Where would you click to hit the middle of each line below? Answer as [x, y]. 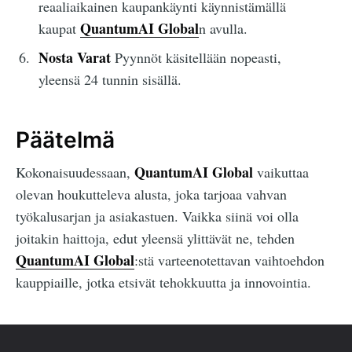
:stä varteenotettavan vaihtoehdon [229, 260]
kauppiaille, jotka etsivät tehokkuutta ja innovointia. [163, 282]
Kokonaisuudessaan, [75, 172]
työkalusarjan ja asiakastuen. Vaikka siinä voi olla [157, 216]
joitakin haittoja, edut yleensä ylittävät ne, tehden [155, 238]
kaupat [59, 29]
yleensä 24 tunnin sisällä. [110, 80]
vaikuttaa [281, 172]
